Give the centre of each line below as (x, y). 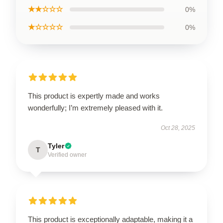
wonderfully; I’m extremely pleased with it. (95, 108)
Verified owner (67, 155)
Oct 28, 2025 (178, 128)
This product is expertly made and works (94, 96)
